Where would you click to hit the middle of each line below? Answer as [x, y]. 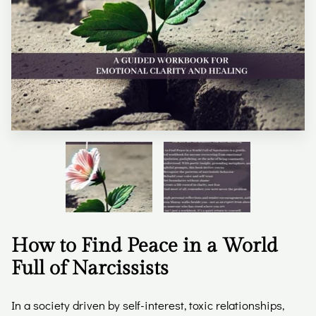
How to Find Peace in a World [145, 245]
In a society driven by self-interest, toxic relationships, [148, 304]
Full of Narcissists [90, 268]
